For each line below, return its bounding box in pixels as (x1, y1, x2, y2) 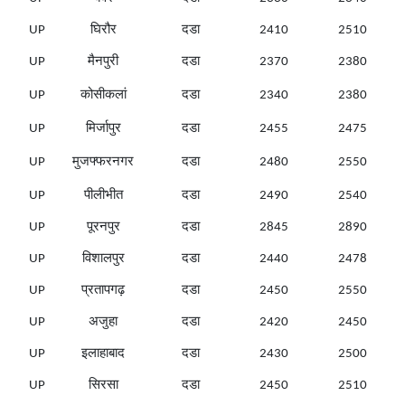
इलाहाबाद (81, 347, 125, 362)
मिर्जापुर (85, 122, 121, 137)
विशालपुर (81, 252, 125, 267)
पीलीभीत (83, 189, 123, 203)
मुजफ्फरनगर (72, 155, 134, 170)
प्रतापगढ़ (81, 284, 125, 298)
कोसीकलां (80, 89, 127, 103)
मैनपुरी (88, 55, 118, 70)
